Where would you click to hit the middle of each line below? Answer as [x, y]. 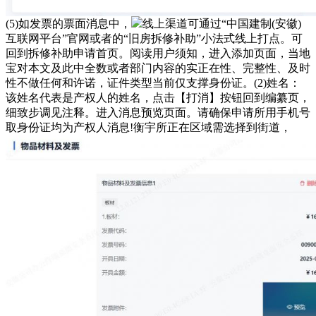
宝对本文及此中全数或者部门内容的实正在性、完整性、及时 [158, 68]
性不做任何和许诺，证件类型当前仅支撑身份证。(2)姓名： [153, 83]
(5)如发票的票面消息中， [68, 23]
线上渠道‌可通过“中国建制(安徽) [222, 23]
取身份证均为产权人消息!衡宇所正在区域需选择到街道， [148, 127]
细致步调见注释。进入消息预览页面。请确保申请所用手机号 [158, 112]
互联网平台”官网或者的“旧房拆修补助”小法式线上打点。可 [154, 38]
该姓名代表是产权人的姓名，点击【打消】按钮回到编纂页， [158, 97]
